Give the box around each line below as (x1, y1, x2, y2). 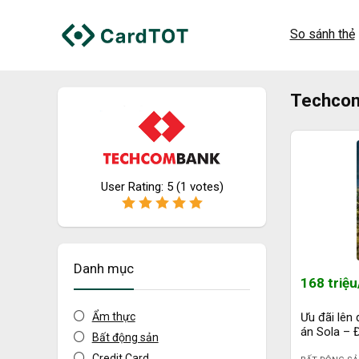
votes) (186, 179, 224, 194)
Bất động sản (91, 330, 159, 344)
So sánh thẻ (289, 26, 355, 42)
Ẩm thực (91, 309, 135, 323)
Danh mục (74, 260, 134, 276)
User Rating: (100, 179, 167, 194)
